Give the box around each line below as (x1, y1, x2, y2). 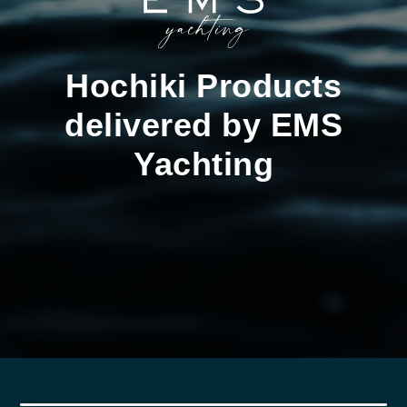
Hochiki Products (65, 67, 342, 105)
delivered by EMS (65, 106, 342, 144)
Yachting (134, 145, 273, 184)
